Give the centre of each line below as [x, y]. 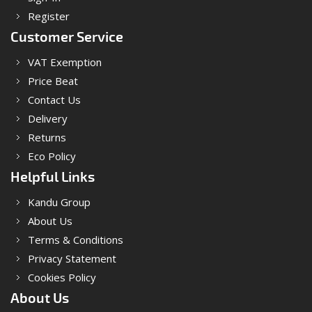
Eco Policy [52, 156]
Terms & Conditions [76, 239]
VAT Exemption [65, 62]
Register [49, 16]
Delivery [48, 118]
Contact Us [54, 99]
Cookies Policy [62, 277]
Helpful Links [53, 177]
